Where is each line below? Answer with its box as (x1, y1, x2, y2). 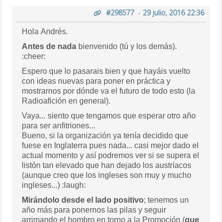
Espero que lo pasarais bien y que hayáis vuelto (22, 66, 191, 75)
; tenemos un (144, 195, 189, 204)
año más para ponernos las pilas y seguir (22, 205, 166, 214)
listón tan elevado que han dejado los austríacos (22, 161, 192, 169)
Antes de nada (22, 42, 77, 51)
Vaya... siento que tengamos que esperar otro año (22, 111, 196, 120)
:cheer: (22, 52, 46, 60)
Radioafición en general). (22, 96, 111, 105)
